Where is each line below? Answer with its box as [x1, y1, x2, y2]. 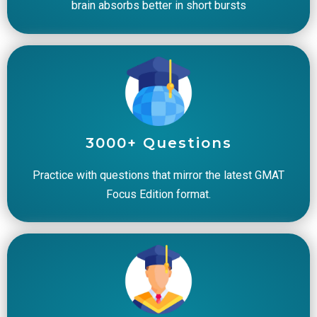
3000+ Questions [85, 134, 232, 151]
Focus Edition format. [106, 188, 211, 201]
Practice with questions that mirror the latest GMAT [33, 168, 284, 182]
